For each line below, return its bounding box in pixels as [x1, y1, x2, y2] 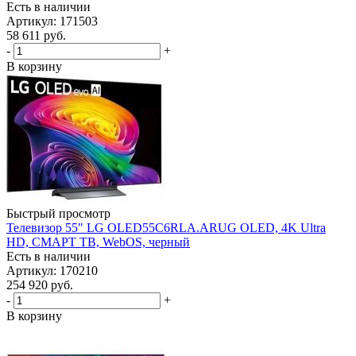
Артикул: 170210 [6, 264, 98, 277]
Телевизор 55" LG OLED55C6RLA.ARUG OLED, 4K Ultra [6, 221, 326, 234]
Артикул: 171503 [6, 14, 98, 28]
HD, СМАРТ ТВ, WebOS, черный [6, 235, 190, 249]
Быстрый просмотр [6, 207, 110, 220]
